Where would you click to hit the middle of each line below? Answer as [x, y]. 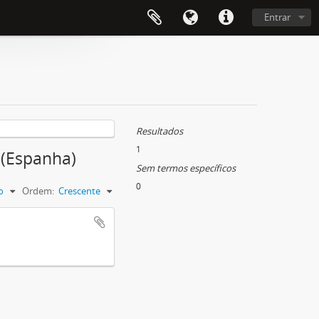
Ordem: [38, 191]
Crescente [79, 191]
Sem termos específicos [186, 168]
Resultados [159, 131]
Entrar [277, 17]
